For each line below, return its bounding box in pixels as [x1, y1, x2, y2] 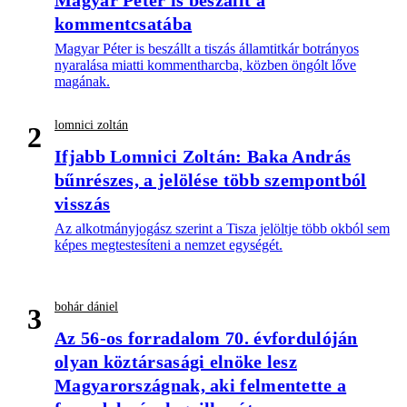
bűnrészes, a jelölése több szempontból [55, 170, 367, 191]
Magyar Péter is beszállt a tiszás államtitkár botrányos [55, 41, 359, 57]
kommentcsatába [55, 14, 193, 35]
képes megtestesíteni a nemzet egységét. [55, 237, 283, 253]
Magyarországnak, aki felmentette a [55, 375, 347, 396]
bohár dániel [55, 300, 118, 314]
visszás [55, 194, 111, 214]
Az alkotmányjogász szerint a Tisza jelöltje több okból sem [55, 221, 390, 237]
